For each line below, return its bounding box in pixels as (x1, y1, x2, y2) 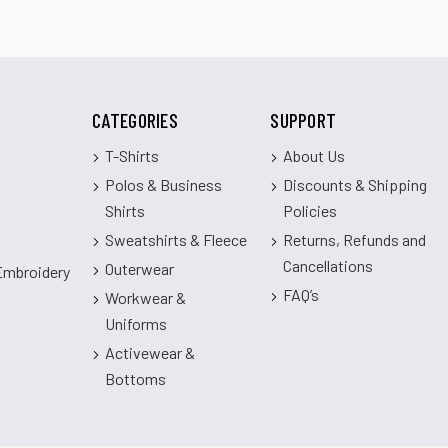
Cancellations (283, 256, 374, 276)
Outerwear (105, 259, 175, 279)
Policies (283, 201, 338, 221)
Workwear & (105, 288, 187, 308)
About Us (283, 146, 346, 166)
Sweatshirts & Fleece (105, 230, 248, 250)
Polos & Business (105, 175, 223, 195)
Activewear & (105, 343, 196, 363)
